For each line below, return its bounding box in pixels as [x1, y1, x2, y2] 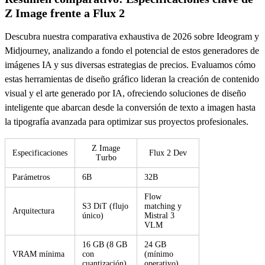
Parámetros [12, 172, 50, 182]
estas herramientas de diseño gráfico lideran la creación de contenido [5, 73, 259, 84]
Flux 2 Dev [149, 148, 187, 157]
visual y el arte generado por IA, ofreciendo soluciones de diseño [5, 88, 246, 98]
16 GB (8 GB [82, 240, 127, 249]
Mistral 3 [144, 211, 174, 220]
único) [82, 211, 104, 220]
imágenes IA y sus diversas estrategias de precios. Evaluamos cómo [5, 59, 256, 70]
